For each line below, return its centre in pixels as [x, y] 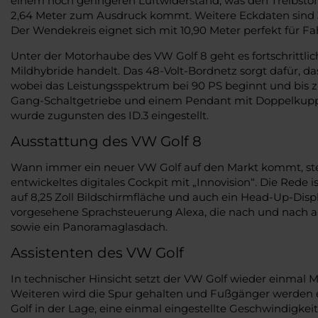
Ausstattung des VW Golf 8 [106, 141]
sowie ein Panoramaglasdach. [89, 226]
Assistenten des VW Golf [97, 252]
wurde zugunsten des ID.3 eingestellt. [110, 115]
